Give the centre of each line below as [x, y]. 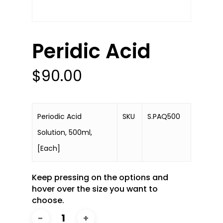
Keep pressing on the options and [100, 178]
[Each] [49, 149]
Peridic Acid [91, 52]
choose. [48, 201]
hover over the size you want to [95, 189]
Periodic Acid [59, 117]
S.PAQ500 [164, 117]
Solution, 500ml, [65, 133]
